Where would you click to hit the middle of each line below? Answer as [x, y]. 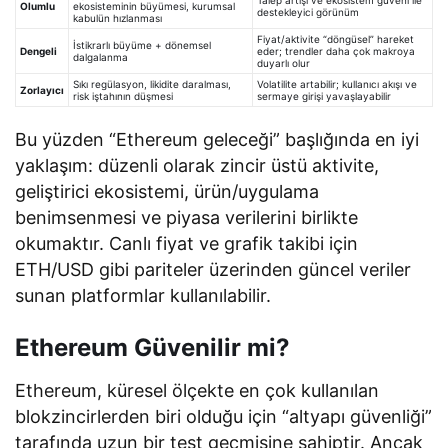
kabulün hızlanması [117, 17]
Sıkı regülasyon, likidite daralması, [152, 83]
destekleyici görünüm [308, 11]
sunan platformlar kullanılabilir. [143, 295]
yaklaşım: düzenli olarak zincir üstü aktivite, [197, 165]
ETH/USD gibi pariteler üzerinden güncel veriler [213, 269]
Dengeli [38, 50]
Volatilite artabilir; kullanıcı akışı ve [337, 83]
